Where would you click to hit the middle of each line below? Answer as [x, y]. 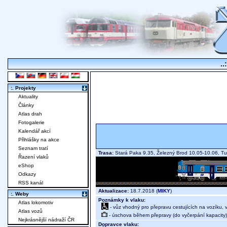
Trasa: [106, 153]
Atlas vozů [30, 211]
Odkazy [27, 174]
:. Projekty [23, 88]
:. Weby [20, 194]
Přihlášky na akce [39, 140]
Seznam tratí [33, 148]
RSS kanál [31, 183]
